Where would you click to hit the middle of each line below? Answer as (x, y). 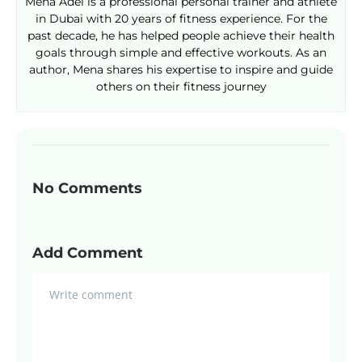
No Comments (87, 188)
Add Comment (88, 253)
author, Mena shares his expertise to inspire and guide (181, 69)
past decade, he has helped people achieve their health (181, 35)
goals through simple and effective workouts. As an (181, 52)
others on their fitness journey (181, 86)
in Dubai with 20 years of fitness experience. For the (181, 18)
